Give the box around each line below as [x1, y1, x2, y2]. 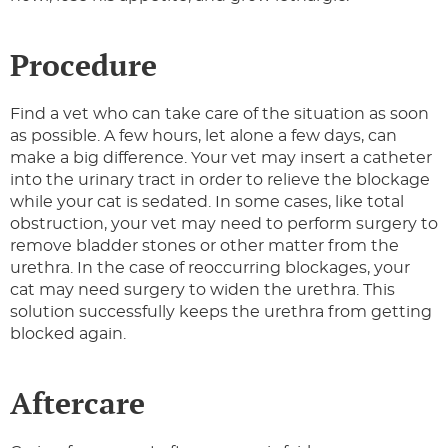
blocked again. [10, 326, 126, 343]
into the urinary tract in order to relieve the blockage [10, 172, 430, 189]
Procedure [10, 45, 157, 86]
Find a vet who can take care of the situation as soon [10, 106, 429, 123]
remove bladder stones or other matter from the [10, 238, 399, 255]
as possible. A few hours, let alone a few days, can [10, 128, 397, 145]
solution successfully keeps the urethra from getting [10, 304, 432, 321]
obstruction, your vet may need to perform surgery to [10, 216, 438, 233]
